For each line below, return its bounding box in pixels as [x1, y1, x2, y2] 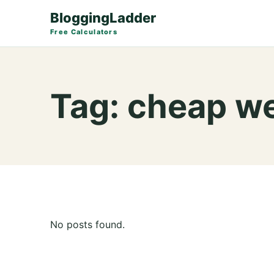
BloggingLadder [50, 10, 156, 26]
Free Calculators [50, 28, 118, 36]
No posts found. [50, 218, 125, 231]
